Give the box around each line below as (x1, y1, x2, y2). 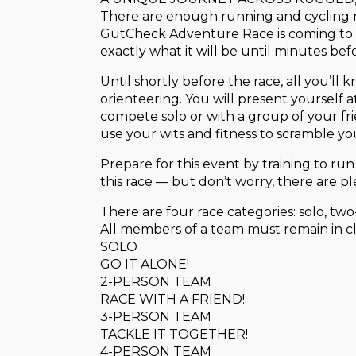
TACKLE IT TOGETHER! (100, 327, 248, 342)
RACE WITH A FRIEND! (100, 292, 245, 307)
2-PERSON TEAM (100, 274, 211, 289)
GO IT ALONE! (100, 257, 189, 272)
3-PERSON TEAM (100, 309, 211, 324)
